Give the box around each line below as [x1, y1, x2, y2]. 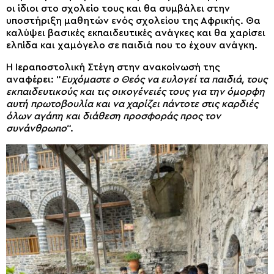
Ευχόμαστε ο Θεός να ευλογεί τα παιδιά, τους [61, 75, 267, 85]
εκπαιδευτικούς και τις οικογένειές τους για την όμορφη [6, 87, 265, 97]
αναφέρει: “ [6, 75, 61, 85]
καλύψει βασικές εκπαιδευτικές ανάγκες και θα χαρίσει [6, 28, 265, 39]
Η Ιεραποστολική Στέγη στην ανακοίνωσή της [6, 62, 220, 73]
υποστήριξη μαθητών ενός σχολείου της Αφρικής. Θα [6, 16, 261, 26]
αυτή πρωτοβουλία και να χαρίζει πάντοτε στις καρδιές [6, 99, 258, 109]
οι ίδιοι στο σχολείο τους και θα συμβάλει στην [6, 4, 230, 14]
